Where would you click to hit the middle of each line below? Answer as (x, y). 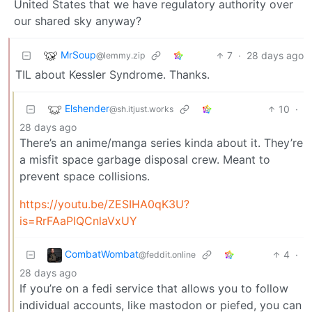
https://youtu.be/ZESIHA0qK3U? (104, 204)
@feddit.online (167, 255)
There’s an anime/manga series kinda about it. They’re (161, 142)
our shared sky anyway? (78, 21)
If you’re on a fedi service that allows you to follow (154, 288)
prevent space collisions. (85, 176)
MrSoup (78, 55)
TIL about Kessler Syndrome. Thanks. (112, 74)
